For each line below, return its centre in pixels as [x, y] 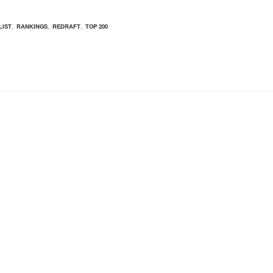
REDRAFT [66, 27]
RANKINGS [32, 27]
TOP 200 [97, 27]
